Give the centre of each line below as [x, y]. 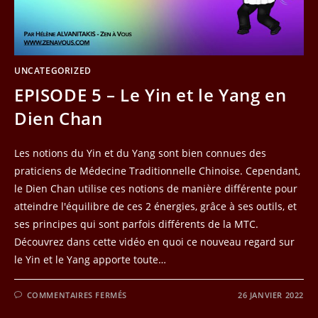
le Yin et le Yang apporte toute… [90, 260]
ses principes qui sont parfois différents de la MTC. [136, 224]
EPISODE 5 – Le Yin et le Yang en [150, 95]
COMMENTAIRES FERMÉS [77, 295]
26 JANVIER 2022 [271, 295]
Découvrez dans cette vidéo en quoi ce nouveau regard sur [154, 242]
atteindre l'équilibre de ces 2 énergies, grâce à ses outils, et [155, 207]
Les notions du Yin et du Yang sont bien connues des [140, 153]
